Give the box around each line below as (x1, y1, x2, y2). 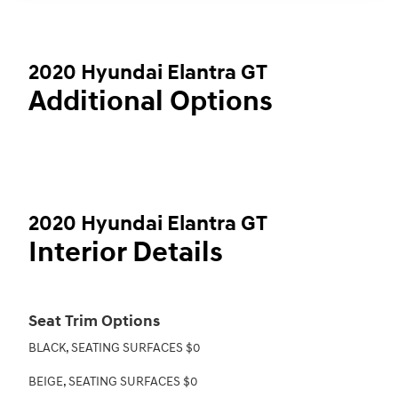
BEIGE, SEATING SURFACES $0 (28, 374, 198, 390)
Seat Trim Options (28, 312, 160, 332)
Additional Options (28, 84, 273, 120)
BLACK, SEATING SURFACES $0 (28, 340, 201, 356)
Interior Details (28, 235, 223, 271)
